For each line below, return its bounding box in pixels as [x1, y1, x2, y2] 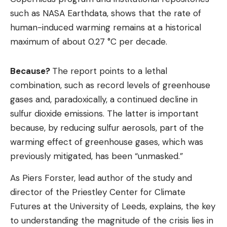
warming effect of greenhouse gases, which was [10, 136, 203, 147]
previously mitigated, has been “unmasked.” [10, 150, 183, 162]
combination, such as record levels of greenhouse [10, 80, 210, 91]
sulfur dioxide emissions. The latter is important [10, 108, 199, 119]
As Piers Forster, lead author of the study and [10, 172, 192, 183]
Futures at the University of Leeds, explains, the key [10, 201, 215, 212]
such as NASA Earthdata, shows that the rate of [10, 8, 201, 19]
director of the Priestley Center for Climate [10, 186, 185, 198]
